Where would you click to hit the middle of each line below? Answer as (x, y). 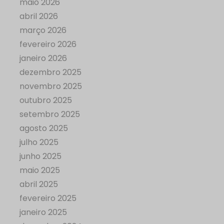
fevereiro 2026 (48, 44)
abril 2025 (39, 184)
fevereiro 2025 (48, 198)
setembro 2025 (50, 114)
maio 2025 (40, 170)
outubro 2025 (46, 100)
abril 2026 (39, 16)
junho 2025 (40, 156)
